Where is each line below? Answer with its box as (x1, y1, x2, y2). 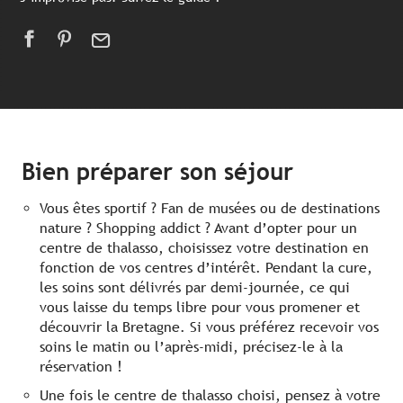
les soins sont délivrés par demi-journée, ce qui (40, 279, 350, 297)
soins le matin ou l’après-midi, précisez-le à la (40, 338, 343, 356)
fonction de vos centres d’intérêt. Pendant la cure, (40, 259, 372, 277)
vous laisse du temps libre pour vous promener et (40, 299, 360, 317)
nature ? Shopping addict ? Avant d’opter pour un (40, 219, 357, 237)
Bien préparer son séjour (22, 158, 293, 186)
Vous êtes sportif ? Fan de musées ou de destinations (40, 200, 380, 218)
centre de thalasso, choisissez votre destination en (40, 239, 369, 257)
